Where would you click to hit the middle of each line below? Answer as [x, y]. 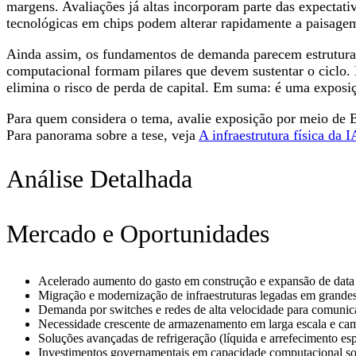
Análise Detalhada [99, 179]
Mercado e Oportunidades [138, 234]
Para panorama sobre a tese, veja [103, 135]
